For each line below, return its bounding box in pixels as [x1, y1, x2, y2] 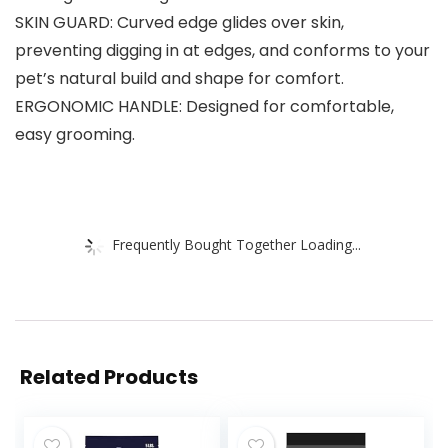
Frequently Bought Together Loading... [112, 234, 361, 254]
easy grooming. [15, 123, 135, 147]
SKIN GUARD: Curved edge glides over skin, [15, 11, 344, 35]
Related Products [20, 363, 198, 392]
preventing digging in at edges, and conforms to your [15, 39, 430, 63]
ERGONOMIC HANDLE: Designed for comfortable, [15, 95, 394, 119]
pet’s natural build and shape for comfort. [15, 67, 344, 91]
